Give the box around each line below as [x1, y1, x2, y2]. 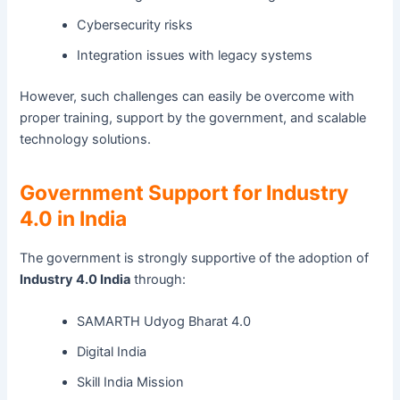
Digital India [77, 343, 147, 360]
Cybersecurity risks [77, 16, 194, 33]
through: [130, 271, 187, 287]
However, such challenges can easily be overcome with [20, 87, 355, 104]
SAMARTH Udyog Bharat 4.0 [77, 312, 252, 329]
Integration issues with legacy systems [77, 46, 313, 63]
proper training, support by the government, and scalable [20, 109, 367, 126]
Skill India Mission [77, 373, 185, 390]
